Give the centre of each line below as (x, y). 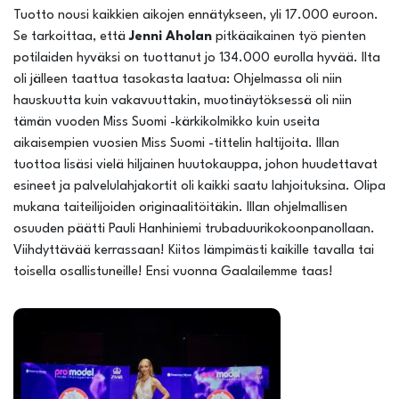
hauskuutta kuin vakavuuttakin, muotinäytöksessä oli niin (183, 101)
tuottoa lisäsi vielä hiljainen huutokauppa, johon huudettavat (195, 165)
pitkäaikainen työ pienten (289, 37)
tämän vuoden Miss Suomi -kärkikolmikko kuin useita (167, 122)
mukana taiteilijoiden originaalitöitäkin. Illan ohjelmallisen (180, 208)
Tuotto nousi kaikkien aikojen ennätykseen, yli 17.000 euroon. (196, 16)
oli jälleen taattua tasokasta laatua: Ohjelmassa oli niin (178, 80)
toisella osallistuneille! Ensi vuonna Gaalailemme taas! (173, 272)
